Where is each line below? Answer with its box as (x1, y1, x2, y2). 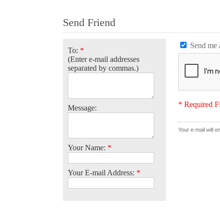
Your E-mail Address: (67, 168, 137, 177)
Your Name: (67, 143, 108, 152)
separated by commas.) (67, 63, 138, 72)
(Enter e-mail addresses (67, 55, 139, 63)
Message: (67, 103, 97, 112)
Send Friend (62, 16, 115, 28)
